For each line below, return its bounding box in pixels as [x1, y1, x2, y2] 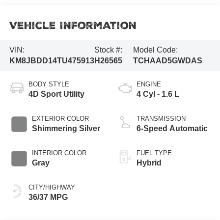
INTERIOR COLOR [31, 149, 86, 157]
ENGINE [137, 80, 161, 88]
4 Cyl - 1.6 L [137, 89, 179, 98]
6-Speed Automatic [137, 124, 208, 133]
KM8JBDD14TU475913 [9, 56, 94, 65]
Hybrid [137, 158, 162, 167]
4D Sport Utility [28, 89, 84, 98]
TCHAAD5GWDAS [133, 56, 202, 65]
